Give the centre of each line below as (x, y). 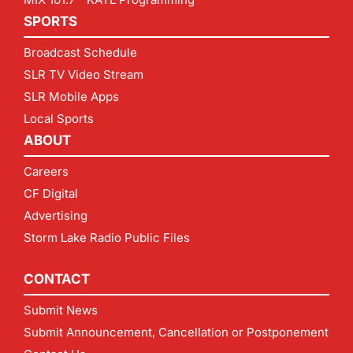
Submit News (61, 310)
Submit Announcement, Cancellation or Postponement (176, 333)
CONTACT (57, 279)
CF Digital (51, 194)
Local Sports (59, 119)
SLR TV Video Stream (84, 75)
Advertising (56, 216)
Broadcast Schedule (80, 53)
